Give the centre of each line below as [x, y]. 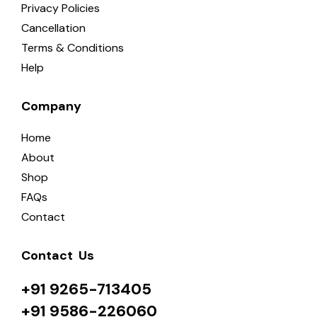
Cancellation [53, 28]
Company [51, 106]
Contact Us [58, 255]
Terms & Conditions [73, 47]
